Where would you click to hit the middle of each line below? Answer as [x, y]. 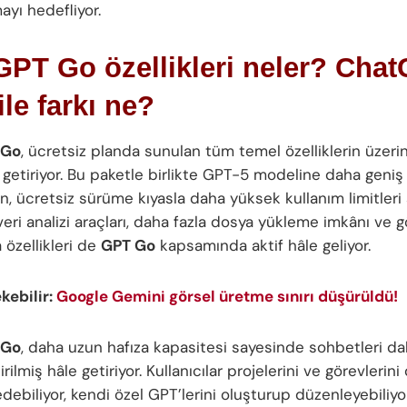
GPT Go [128, 246]
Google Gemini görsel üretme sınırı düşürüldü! [227, 297]
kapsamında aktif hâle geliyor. [263, 246]
